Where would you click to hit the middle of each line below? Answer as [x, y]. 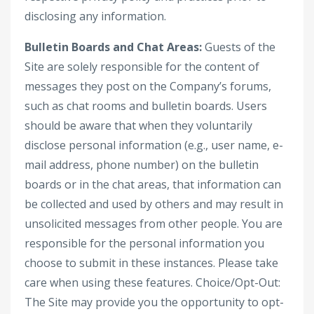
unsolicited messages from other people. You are [153, 224]
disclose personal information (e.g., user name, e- [154, 145]
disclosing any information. [95, 16]
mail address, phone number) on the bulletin [142, 165]
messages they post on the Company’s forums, [148, 86]
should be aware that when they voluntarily [138, 125]
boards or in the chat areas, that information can [153, 184]
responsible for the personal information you [144, 243]
